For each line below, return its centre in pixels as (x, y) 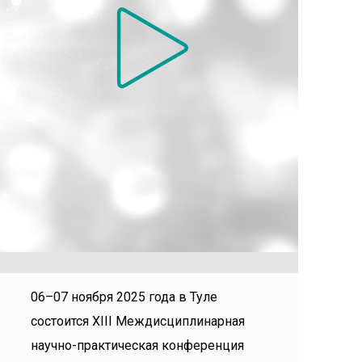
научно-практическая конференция (137, 345)
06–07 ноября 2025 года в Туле (124, 297)
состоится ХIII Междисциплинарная (138, 321)
